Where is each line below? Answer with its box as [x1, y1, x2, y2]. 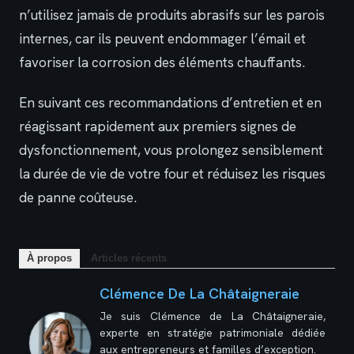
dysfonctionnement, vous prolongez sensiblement [19, 141, 323, 159]
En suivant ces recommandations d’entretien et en [19, 93, 322, 111]
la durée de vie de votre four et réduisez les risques [19, 164, 326, 183]
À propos [27, 252, 72, 265]
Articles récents [91, 252, 167, 265]
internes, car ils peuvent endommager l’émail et [19, 30, 306, 48]
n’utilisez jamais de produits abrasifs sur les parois [19, 6, 325, 24]
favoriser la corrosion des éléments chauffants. [19, 54, 305, 72]
